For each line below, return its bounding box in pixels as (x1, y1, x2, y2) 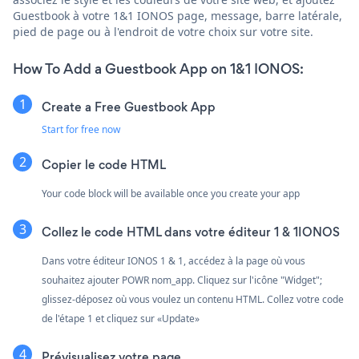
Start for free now (42, 122, 120, 136)
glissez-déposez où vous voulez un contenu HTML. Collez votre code (42, 292, 344, 306)
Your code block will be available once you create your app (42, 186, 300, 200)
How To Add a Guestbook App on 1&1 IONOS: (13, 58, 304, 79)
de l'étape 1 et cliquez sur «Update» (42, 311, 200, 325)
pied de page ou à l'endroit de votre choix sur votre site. (13, 23, 313, 39)
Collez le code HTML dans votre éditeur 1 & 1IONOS (42, 223, 340, 240)
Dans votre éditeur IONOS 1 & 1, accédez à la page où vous (42, 253, 305, 268)
